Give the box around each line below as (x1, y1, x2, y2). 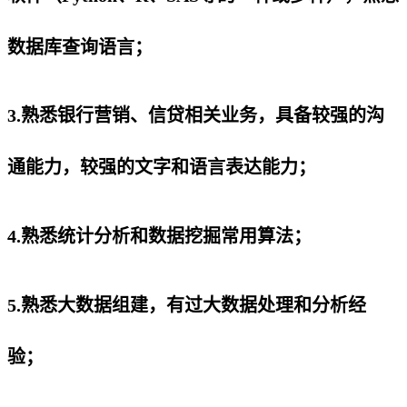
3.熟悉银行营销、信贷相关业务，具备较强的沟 (7, 105, 384, 126)
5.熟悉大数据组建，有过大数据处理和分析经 (7, 294, 366, 315)
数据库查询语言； (7, 36, 153, 57)
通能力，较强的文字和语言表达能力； (7, 157, 316, 178)
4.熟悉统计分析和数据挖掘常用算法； (7, 226, 312, 247)
